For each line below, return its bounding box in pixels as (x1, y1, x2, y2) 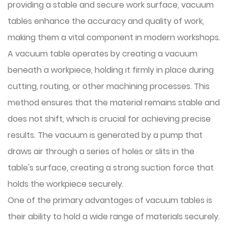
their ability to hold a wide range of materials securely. (8, 211, 220, 222)
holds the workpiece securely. (8, 178, 124, 190)
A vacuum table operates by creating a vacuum (8, 48, 197, 60)
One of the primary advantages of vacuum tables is (8, 194, 212, 206)
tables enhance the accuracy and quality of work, (8, 15, 204, 27)
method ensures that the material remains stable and (8, 97, 220, 108)
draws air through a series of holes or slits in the (8, 146, 194, 157)
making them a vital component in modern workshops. (8, 32, 220, 43)
